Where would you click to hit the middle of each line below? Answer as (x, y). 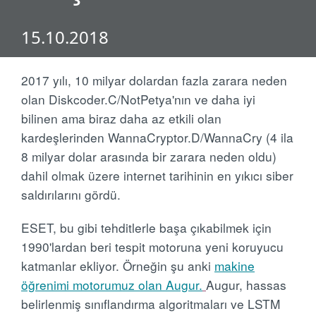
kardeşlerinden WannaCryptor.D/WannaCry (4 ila (157, 137)
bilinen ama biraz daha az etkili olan (121, 118)
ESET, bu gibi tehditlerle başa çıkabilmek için (146, 227)
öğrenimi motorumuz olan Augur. (112, 285)
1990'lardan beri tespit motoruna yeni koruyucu (152, 247)
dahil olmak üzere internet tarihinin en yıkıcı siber (157, 175)
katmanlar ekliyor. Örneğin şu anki (118, 266)
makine (235, 266)
